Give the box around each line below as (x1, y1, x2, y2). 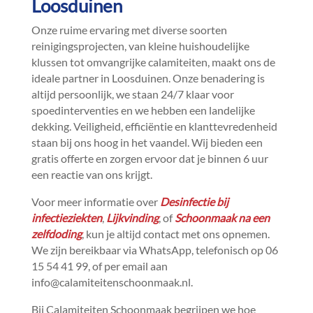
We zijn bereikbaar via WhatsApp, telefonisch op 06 (31, 243, 278, 256)
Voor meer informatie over (31, 195, 160, 208)
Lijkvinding (105, 211, 159, 224)
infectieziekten (31, 211, 102, 224)
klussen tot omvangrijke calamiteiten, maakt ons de (31, 55, 275, 68)
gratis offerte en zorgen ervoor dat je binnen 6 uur (31, 152, 268, 165)
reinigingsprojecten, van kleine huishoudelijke (31, 39, 249, 52)
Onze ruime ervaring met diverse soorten (31, 23, 227, 36)
